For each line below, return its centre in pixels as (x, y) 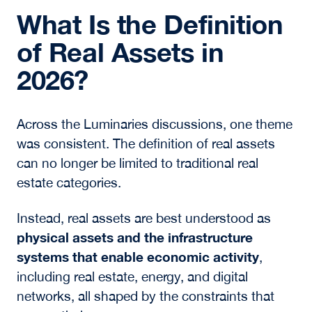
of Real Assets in (120, 52)
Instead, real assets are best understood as (143, 218)
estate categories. (69, 182)
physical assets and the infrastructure (134, 237)
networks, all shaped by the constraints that (145, 296)
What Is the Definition (150, 24)
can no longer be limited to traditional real (137, 163)
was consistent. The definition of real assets (146, 143)
